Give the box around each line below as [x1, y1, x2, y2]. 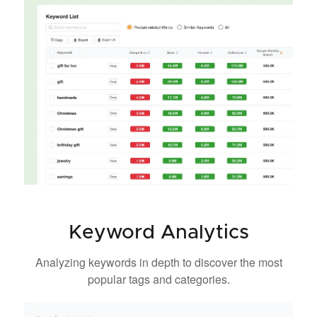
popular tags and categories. [87, 271, 230, 288]
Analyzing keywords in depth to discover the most [35, 254, 282, 271]
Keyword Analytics [68, 223, 249, 243]
